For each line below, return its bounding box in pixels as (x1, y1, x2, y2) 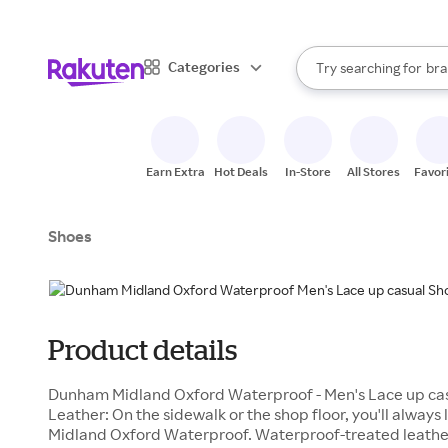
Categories (168, 57, 240, 75)
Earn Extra (145, 164, 205, 179)
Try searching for (316, 59, 422, 76)
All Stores (347, 164, 401, 179)
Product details (48, 334, 237, 365)
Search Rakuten (295, 67, 394, 85)
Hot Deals (214, 164, 269, 179)
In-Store (284, 164, 331, 179)
